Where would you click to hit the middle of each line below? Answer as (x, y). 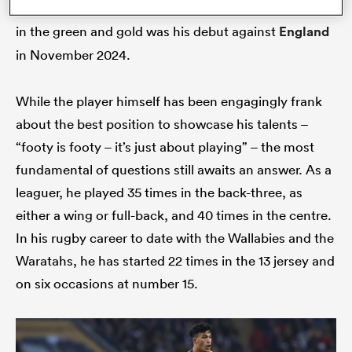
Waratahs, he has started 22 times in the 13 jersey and (175, 261)
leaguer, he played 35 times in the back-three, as (159, 192)
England (304, 32)
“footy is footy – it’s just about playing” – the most (165, 147)
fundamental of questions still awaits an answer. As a (174, 170)
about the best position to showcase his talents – (162, 124)
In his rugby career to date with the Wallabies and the (175, 238)
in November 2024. (73, 55)
